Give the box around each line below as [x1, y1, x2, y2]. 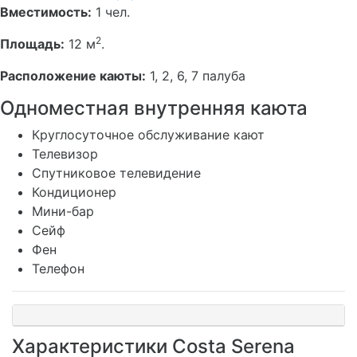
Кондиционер [32, 183, 116, 200]
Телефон [32, 260, 84, 277]
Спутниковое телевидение [32, 164, 201, 181]
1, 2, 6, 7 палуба [146, 67, 245, 84]
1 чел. [92, 3, 130, 20]
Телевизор [32, 145, 98, 162]
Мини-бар [32, 202, 94, 219]
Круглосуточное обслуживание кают [32, 126, 265, 143]
